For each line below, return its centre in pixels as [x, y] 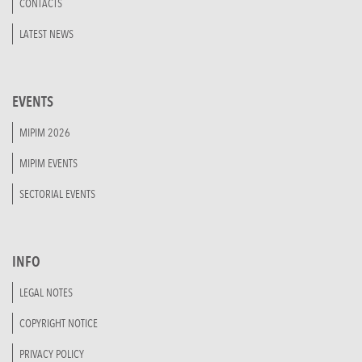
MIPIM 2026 [45, 133]
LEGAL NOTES [46, 293]
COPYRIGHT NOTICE [59, 323]
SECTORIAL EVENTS [57, 194]
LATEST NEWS [46, 34]
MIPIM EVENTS [48, 163]
